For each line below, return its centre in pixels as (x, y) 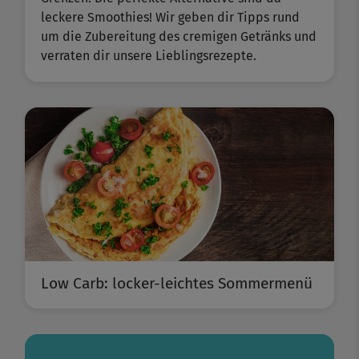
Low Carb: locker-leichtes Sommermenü (177, 284)
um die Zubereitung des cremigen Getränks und (179, 37)
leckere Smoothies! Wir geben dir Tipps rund (170, 18)
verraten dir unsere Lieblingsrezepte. (149, 56)
